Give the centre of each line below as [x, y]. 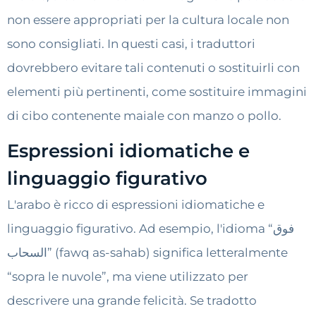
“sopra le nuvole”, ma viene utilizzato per [128, 277]
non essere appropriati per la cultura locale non [148, 19]
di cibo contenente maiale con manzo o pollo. [144, 115]
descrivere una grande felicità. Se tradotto [132, 301]
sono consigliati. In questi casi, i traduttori [131, 43]
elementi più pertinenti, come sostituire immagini [157, 91]
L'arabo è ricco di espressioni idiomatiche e [136, 205]
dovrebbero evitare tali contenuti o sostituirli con [153, 67]
